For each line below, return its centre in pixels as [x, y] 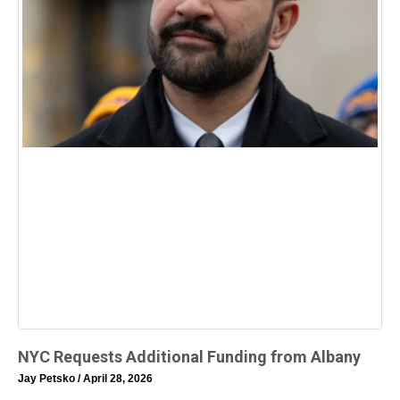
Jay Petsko [48, 378]
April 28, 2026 [117, 378]
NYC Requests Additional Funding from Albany [189, 356]
